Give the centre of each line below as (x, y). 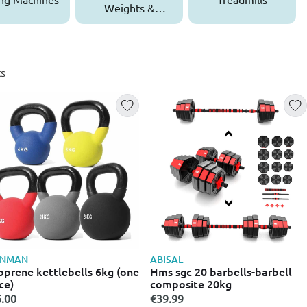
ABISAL (167, 259)
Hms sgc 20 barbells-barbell (221, 271)
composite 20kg (191, 284)
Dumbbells (129, 24)
